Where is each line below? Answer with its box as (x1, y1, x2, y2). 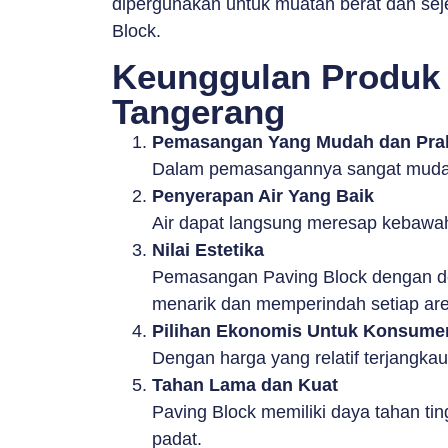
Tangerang (112, 91, 285, 131)
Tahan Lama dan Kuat (152, 374, 338, 395)
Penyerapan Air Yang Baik (152, 185, 374, 206)
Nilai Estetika (152, 239, 264, 260)
